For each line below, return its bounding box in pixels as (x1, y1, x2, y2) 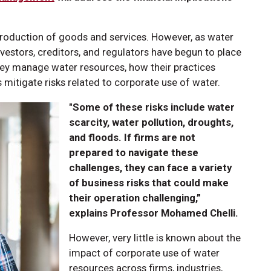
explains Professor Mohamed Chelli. (69, 206, 238, 219)
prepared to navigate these (69, 146, 198, 158)
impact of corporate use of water (69, 246, 220, 259)
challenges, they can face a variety (69, 161, 232, 174)
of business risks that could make (69, 176, 229, 189)
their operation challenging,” (69, 191, 201, 204)
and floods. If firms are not (69, 131, 195, 143)
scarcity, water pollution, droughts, (69, 116, 233, 128)
